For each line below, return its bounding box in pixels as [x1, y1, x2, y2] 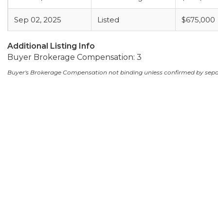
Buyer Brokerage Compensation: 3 [7, 53, 142, 62]
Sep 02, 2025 [14, 15, 61, 24]
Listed [97, 15, 119, 24]
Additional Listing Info [7, 41, 95, 51]
